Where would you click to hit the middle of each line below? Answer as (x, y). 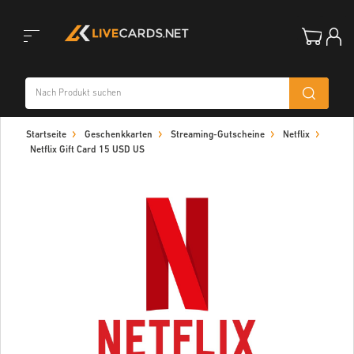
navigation (35, 147)
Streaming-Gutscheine (218, 135)
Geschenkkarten (119, 135)
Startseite (46, 135)
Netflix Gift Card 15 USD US (87, 150)
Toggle (24, 68)
